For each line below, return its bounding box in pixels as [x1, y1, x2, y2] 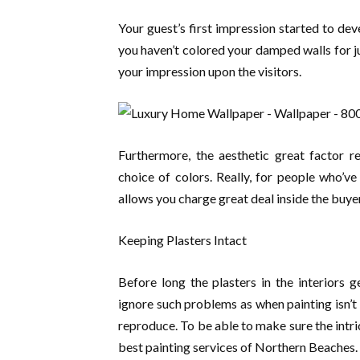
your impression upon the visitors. [118, 63, 301, 79]
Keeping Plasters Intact [118, 232, 247, 247]
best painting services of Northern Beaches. [118, 339, 358, 354]
